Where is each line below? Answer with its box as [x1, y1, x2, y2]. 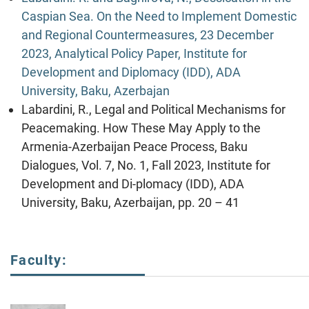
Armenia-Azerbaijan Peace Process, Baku [21, 139, 248, 154]
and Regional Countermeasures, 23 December [21, 27, 274, 42]
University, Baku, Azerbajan [21, 83, 170, 98]
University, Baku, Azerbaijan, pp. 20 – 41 [21, 195, 239, 210]
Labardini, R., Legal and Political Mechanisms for [21, 101, 286, 117]
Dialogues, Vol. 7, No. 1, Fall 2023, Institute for [21, 157, 270, 172]
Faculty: [10, 251, 68, 268]
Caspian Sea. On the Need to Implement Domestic [21, 8, 297, 23]
